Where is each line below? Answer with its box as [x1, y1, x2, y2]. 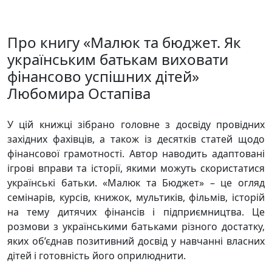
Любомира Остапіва [7, 83, 151, 103]
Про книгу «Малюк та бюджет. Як [7, 32, 241, 52]
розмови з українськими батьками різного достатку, [7, 220, 265, 233]
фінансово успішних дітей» [7, 66, 199, 86]
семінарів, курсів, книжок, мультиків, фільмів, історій [7, 191, 265, 204]
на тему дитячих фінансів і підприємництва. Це [7, 205, 265, 219]
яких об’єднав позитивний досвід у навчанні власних [7, 234, 265, 248]
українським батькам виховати [7, 49, 228, 69]
